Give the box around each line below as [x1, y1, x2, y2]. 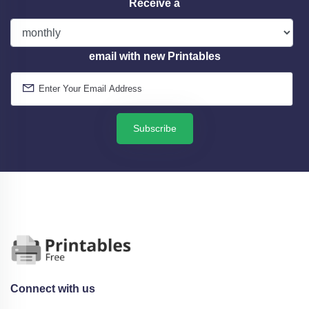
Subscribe [132, 122, 177, 134]
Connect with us [10, 282, 95, 295]
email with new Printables [88, 50, 221, 62]
